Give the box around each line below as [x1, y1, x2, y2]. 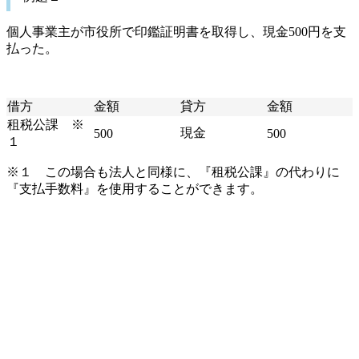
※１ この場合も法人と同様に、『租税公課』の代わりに [6, 165, 340, 179]
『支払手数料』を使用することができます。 [6, 182, 263, 196]
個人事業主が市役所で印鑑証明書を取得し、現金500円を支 [6, 25, 346, 38]
